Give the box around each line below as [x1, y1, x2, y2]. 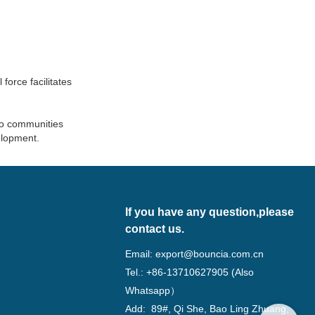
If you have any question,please [125, 206, 295, 219]
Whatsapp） [125, 285, 181, 297]
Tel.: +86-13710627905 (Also [125, 266, 255, 278]
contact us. [125, 223, 185, 236]
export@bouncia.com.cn [155, 248, 264, 260]
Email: [125, 248, 156, 260]
